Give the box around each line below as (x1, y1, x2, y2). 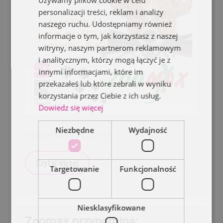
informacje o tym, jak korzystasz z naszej (38, 31, 178, 41)
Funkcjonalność (119, 164, 176, 174)
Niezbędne (55, 125, 95, 135)
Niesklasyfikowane (77, 203, 145, 213)
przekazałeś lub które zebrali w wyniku (38, 79, 171, 89)
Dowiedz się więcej (38, 103, 104, 112)
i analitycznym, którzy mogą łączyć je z (38, 55, 171, 65)
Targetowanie (50, 164, 100, 174)
